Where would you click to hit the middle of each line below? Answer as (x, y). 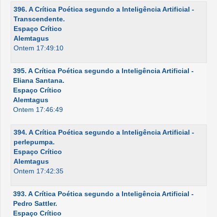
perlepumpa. (34, 142)
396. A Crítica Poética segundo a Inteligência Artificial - (104, 9)
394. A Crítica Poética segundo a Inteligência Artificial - (104, 132)
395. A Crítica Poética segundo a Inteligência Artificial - (103, 71)
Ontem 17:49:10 (39, 48)
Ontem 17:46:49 (38, 109)
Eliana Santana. (39, 80)
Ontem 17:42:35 (39, 171)
